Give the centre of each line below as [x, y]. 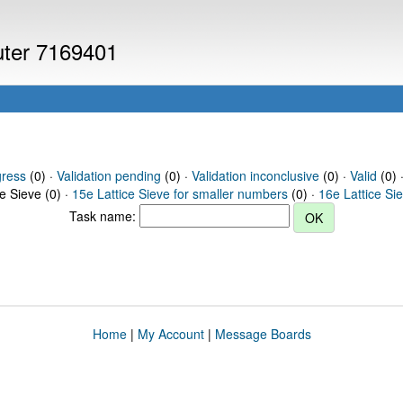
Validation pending [108, 175]
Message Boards [263, 334]
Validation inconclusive [255, 175]
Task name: [104, 215]
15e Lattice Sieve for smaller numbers [180, 193]
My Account [170, 334]
